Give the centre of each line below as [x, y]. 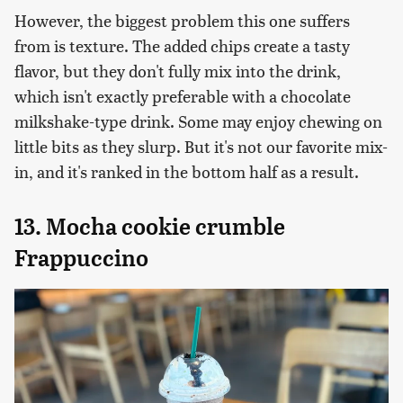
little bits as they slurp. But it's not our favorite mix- [201, 146]
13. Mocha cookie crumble [150, 226]
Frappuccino [81, 258]
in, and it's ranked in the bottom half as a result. [187, 171]
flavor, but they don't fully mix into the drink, [178, 70]
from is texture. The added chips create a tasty [182, 45]
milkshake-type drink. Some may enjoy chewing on [198, 121]
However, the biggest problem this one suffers [182, 20]
